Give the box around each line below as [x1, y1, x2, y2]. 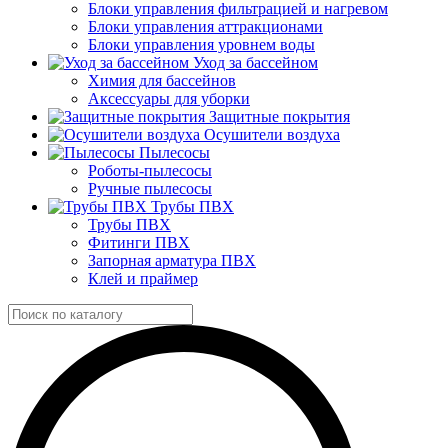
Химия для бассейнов [88, 72, 236, 89]
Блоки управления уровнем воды [88, 36, 315, 53]
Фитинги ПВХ [88, 234, 190, 251]
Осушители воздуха [204, 126, 340, 143]
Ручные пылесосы [88, 180, 212, 197]
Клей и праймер [88, 270, 198, 287]
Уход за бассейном [193, 54, 318, 71]
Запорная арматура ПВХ [88, 252, 256, 269]
